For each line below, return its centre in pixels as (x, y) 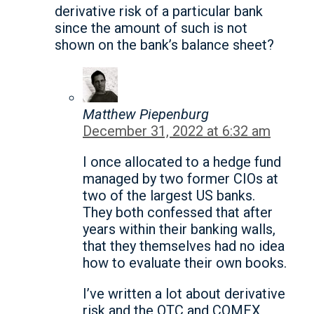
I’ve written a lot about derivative (184, 294)
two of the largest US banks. (169, 196)
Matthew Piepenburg (146, 115)
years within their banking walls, (179, 230)
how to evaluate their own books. (185, 263)
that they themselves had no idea (184, 246)
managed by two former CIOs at (180, 179)
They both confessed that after (178, 213)
